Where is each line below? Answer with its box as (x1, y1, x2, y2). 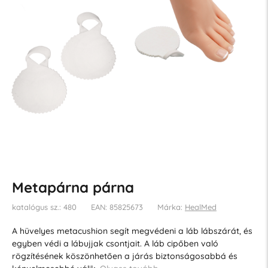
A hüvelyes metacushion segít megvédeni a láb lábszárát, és (11, 225, 252, 236)
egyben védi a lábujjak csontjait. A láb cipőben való (11, 237, 218, 249)
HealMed (184, 202, 217, 212)
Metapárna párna (11, 178, 134, 196)
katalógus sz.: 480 (11, 202, 77, 212)
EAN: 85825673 (90, 202, 143, 212)
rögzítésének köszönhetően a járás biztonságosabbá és (11, 250, 237, 261)
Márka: (157, 202, 185, 212)
